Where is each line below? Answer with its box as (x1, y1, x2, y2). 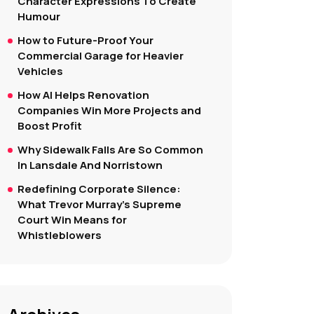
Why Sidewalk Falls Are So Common (18, 142, 203, 157)
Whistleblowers (18, 228, 102, 243)
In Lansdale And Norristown (18, 158, 163, 172)
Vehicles (18, 64, 63, 78)
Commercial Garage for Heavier (18, 48, 184, 63)
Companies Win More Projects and (18, 103, 201, 118)
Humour (18, 9, 60, 24)
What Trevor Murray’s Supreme (18, 197, 182, 212)
